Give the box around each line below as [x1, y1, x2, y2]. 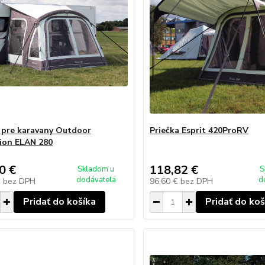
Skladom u [77, 164, 115, 174]
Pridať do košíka [22, 195, 96, 208]
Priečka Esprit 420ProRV [150, 125, 249, 136]
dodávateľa [76, 174, 116, 185]
